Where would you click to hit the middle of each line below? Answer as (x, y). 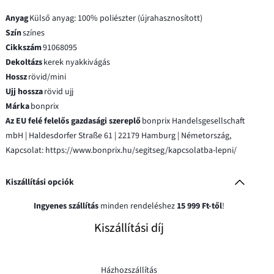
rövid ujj (59, 91)
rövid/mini (47, 77)
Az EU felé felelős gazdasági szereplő (73, 121)
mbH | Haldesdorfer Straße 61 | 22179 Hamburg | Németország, (119, 135)
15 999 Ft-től (199, 206)
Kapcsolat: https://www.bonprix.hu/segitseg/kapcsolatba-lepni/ (121, 150)
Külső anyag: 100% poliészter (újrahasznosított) (116, 18)
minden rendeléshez (137, 206)
